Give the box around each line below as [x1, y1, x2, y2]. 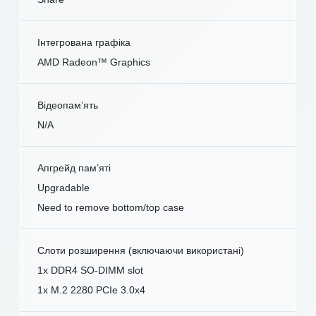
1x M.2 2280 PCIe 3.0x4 [37, 284, 145, 296]
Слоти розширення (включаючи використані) [37, 245, 244, 257]
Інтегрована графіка [37, 37, 130, 49]
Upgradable [37, 182, 90, 194]
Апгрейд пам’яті [37, 162, 111, 174]
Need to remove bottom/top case [37, 202, 184, 214]
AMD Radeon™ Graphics [37, 56, 150, 68]
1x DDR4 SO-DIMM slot [37, 265, 143, 276]
